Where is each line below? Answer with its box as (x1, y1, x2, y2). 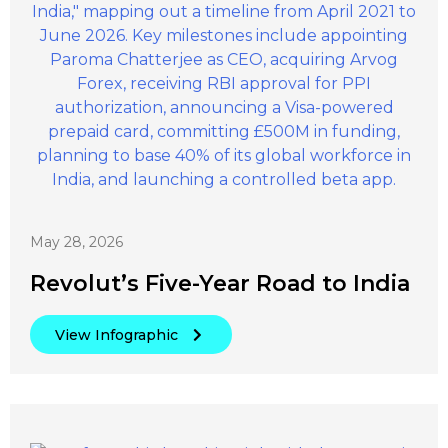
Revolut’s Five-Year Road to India (30, 269, 410, 297)
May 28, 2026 (30, 232, 123, 251)
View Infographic (55, 325, 178, 344)
